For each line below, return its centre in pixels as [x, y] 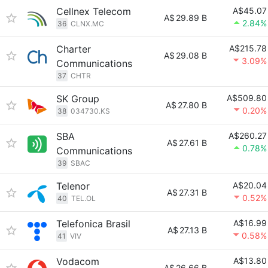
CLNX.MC [87, 24]
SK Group [78, 99]
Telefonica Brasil [93, 224]
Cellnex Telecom [94, 11]
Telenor [73, 186]
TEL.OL [83, 198]
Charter [74, 49]
